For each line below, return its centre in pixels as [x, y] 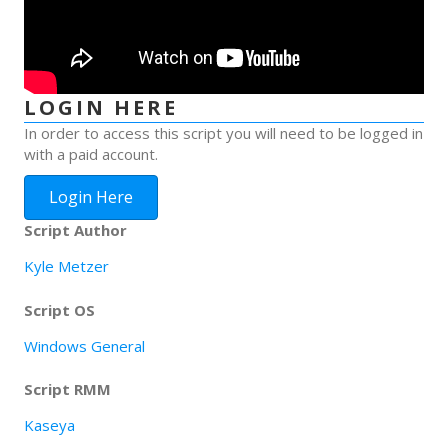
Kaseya [49, 425]
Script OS [59, 309]
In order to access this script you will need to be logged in [223, 133]
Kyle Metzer [66, 266]
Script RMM [67, 389]
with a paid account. [91, 154]
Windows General [84, 345]
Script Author [75, 230]
